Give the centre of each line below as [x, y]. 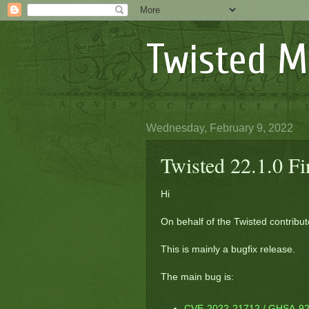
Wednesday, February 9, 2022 [220, 128]
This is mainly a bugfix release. [228, 249]
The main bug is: [197, 277]
